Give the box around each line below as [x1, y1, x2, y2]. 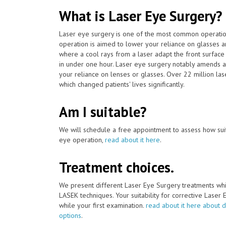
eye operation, [59, 135, 105, 144]
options [59, 210, 81, 220]
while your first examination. [59, 200, 146, 210]
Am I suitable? [59, 102, 146, 121]
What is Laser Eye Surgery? [59, 6, 222, 25]
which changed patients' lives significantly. [59, 79, 185, 89]
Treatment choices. [59, 157, 174, 177]
